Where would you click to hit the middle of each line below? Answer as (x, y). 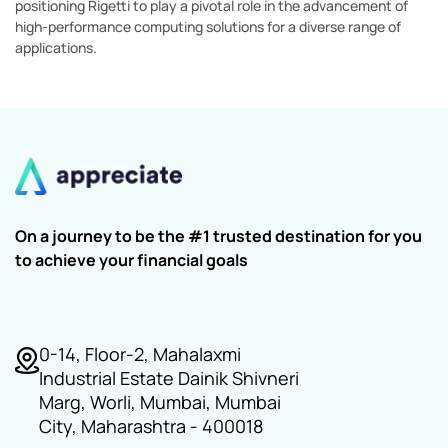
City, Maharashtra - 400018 (151, 425)
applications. (56, 48)
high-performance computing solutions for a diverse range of (208, 27)
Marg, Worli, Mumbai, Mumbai (160, 401)
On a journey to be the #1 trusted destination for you (218, 235)
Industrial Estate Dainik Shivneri (169, 377)
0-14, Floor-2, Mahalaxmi (140, 353)
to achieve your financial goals (131, 259)
